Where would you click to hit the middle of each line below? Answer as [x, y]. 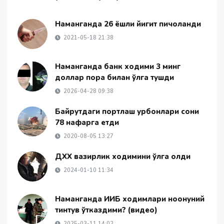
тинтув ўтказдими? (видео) [106, 210]
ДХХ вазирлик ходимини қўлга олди [123, 157]
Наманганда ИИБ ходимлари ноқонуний [130, 199]
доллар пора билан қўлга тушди [114, 78]
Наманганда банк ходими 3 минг [118, 67]
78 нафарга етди [87, 123]
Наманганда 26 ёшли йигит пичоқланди [128, 24]
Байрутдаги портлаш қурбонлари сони [127, 112]
